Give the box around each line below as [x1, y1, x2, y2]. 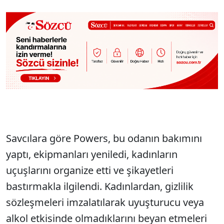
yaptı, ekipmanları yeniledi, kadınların [6, 147, 177, 161]
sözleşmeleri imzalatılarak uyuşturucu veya [6, 195, 204, 209]
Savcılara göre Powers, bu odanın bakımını [6, 131, 202, 145]
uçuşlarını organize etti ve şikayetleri [6, 163, 173, 177]
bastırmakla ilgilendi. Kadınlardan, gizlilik [6, 179, 193, 193]
